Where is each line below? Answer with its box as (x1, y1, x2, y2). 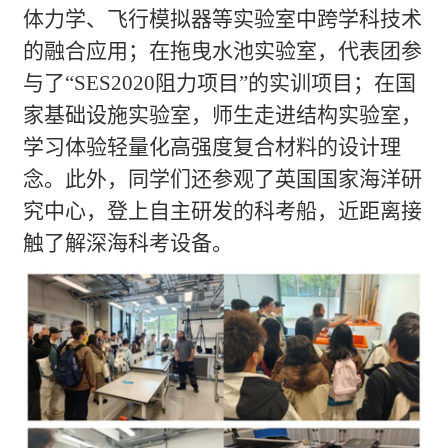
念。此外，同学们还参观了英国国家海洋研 (23, 167, 423, 192)
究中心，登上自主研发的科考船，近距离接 (23, 199, 423, 224)
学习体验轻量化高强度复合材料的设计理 (23, 135, 402, 160)
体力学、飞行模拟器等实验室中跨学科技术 (23, 7, 423, 32)
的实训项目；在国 (248, 71, 417, 96)
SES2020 (74, 71, 156, 96)
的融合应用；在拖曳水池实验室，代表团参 (23, 39, 423, 64)
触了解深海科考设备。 (23, 231, 234, 256)
